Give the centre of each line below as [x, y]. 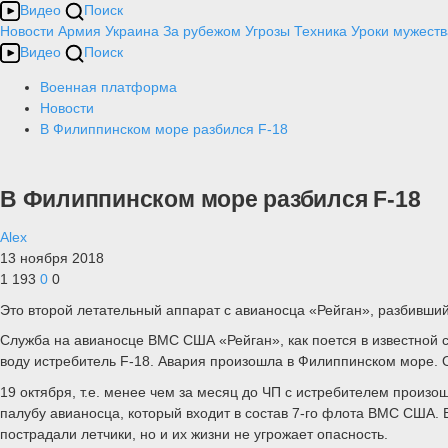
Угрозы [267, 31]
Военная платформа [108, 87]
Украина [132, 31]
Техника [320, 31]
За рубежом [202, 31]
